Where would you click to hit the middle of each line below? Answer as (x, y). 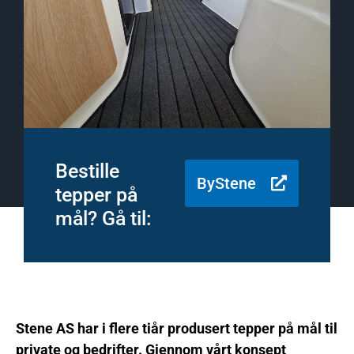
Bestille (87, 171)
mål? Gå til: (104, 218)
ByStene (226, 183)
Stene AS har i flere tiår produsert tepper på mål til (177, 328)
